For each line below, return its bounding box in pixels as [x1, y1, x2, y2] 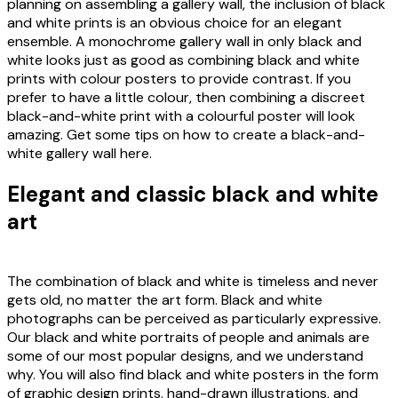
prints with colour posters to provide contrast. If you [7, 69, 351, 89]
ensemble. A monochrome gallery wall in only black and [7, 32, 362, 52]
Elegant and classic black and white [7, 180, 378, 209]
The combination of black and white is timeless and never [7, 272, 378, 291]
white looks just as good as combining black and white [7, 51, 360, 70]
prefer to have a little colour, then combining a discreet [7, 88, 365, 107]
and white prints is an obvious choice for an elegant [7, 13, 342, 33]
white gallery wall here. [7, 144, 152, 163]
